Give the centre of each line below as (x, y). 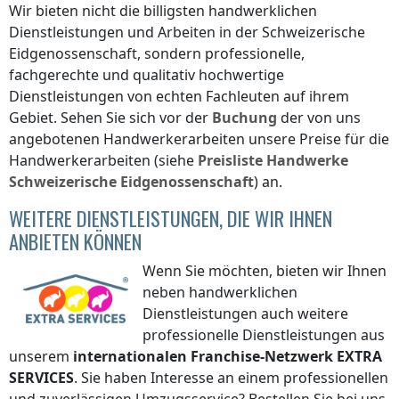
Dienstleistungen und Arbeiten (114, 32)
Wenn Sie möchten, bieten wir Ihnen (265, 270)
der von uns (319, 117)
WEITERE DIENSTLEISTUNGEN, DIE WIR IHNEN (171, 217)
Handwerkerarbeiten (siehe (103, 160)
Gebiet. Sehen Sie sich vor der (110, 117)
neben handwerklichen (220, 292)
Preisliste (232, 160)
